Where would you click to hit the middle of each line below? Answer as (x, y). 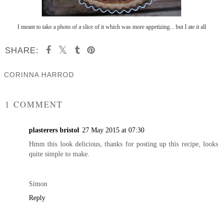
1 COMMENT (34, 104)
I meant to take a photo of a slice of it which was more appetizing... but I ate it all (111, 27)
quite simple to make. (59, 154)
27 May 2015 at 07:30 (113, 130)
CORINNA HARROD (39, 74)
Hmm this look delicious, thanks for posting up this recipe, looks (123, 144)
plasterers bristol (54, 130)
